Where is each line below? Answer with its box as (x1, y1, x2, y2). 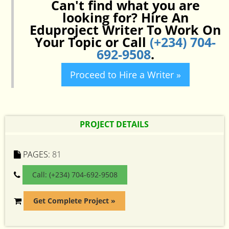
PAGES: (21, 149, 52, 160)
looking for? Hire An (62, 9, 189, 26)
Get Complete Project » (33, 196, 116, 205)
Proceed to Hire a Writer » (70, 68, 181, 81)
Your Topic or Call (35, 33, 150, 51)
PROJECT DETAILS (80, 119, 149, 130)
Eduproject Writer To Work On (30, 21, 221, 38)
